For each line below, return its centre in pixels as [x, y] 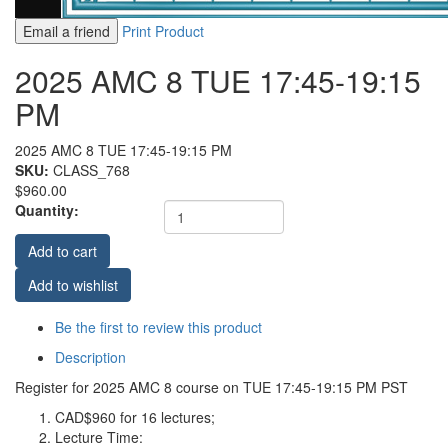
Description [90, 357]
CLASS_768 [91, 170]
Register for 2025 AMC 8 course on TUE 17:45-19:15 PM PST [211, 387]
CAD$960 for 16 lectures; [135, 417]
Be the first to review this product [158, 327]
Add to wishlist [73, 285]
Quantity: [47, 210]
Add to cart [62, 251]
